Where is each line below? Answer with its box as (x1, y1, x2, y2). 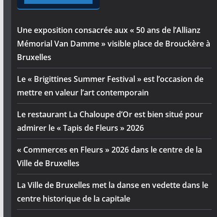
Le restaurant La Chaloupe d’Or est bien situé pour (16, 108, 203, 120)
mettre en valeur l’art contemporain (16, 87, 149, 98)
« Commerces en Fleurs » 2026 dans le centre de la (16, 144, 202, 155)
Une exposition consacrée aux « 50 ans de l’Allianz (16, 24, 201, 35)
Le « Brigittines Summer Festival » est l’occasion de (16, 73, 203, 84)
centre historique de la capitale (16, 193, 130, 204)
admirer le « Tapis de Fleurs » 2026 (16, 122, 144, 133)
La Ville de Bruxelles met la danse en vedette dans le (16, 179, 208, 190)
